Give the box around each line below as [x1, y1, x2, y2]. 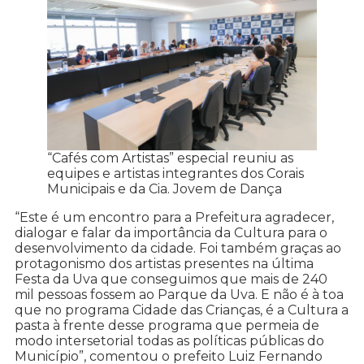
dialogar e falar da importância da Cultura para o [15, 225, 327, 241]
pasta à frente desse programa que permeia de [15, 318, 319, 334]
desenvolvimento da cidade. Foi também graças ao [15, 240, 341, 257]
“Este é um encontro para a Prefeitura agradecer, [15, 210, 334, 226]
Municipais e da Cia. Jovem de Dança [47, 181, 282, 197]
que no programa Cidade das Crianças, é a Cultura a [15, 302, 349, 318]
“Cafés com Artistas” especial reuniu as [47, 150, 293, 167]
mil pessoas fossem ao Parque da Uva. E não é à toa [15, 287, 344, 303]
